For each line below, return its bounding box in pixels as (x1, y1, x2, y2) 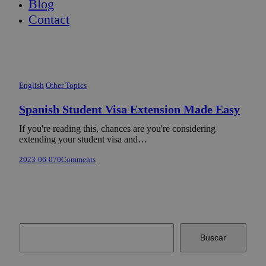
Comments (61, 155, 96, 164)
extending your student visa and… (19, 134, 147, 145)
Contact (28, 12, 69, 27)
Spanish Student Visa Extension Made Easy (19, 103, 240, 116)
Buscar (200, 233, 226, 243)
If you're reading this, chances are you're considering (19, 123, 216, 134)
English (19, 81, 44, 90)
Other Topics (46, 81, 87, 90)
